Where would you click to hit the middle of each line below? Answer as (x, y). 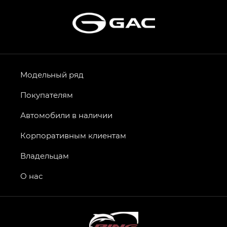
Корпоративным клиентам (73, 136)
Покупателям (47, 95)
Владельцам (45, 156)
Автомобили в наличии (66, 115)
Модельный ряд (52, 75)
